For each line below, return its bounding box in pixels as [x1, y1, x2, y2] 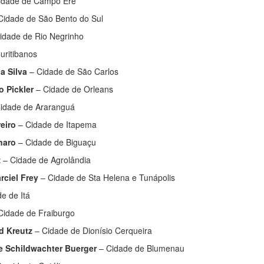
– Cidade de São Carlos [27, 65, 118, 78]
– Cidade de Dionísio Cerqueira [32, 225, 152, 237]
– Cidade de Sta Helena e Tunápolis [38, 171, 175, 184]
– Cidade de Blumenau [97, 242, 184, 255]
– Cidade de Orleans [34, 83, 113, 95]
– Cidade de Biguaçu [16, 136, 96, 148]
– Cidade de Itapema [16, 118, 97, 131]
